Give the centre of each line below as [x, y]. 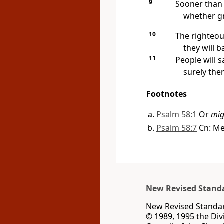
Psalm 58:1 [177, 114]
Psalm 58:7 [177, 128]
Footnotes [167, 94]
